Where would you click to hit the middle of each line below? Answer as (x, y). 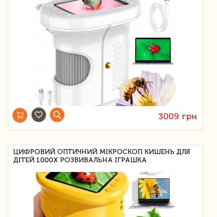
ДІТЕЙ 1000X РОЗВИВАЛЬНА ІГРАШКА (80, 160)
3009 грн (178, 116)
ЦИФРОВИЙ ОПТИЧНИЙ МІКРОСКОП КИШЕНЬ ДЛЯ (102, 152)
